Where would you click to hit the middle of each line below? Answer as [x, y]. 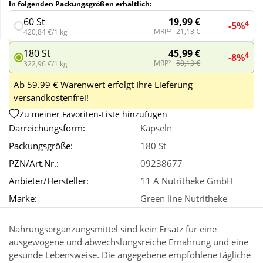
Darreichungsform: [47, 128]
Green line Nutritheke [184, 199]
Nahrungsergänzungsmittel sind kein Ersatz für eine [113, 229]
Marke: [23, 199]
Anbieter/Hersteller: [49, 181]
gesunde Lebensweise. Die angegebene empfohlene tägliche [130, 255]
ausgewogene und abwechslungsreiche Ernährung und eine [129, 242]
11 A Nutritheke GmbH [187, 181]
